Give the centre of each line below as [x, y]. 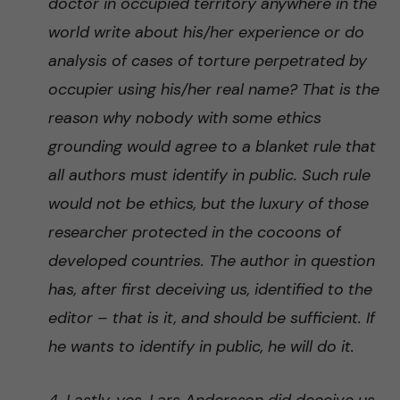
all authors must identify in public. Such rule [209, 175]
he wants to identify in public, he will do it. [201, 346]
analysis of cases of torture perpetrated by [207, 61]
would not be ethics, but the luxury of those [208, 204]
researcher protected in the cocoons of [194, 232]
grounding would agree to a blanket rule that [212, 146]
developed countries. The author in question [211, 261]
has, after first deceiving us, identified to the [210, 289]
